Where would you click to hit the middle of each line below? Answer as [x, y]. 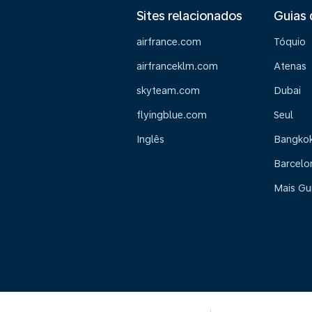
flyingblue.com [172, 115]
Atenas [290, 66]
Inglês [150, 139]
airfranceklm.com [177, 66]
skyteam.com [168, 91]
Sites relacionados [189, 16]
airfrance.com [169, 42]
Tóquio [289, 42]
